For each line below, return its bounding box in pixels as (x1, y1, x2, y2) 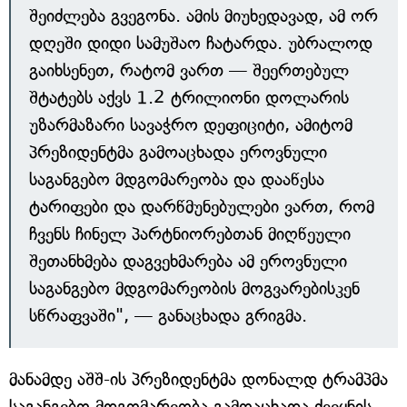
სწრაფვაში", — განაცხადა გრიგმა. (29, 305, 307, 326)
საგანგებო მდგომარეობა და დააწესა (29, 169, 324, 190)
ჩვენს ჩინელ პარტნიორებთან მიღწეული (29, 223, 351, 244)
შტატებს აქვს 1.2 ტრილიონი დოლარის (29, 87, 349, 108)
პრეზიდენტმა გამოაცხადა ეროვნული (29, 142, 327, 163)
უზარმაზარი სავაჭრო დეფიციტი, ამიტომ (29, 114, 352, 135)
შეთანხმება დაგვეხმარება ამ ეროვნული (29, 251, 347, 272)
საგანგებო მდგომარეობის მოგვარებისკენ (29, 278, 360, 299)
